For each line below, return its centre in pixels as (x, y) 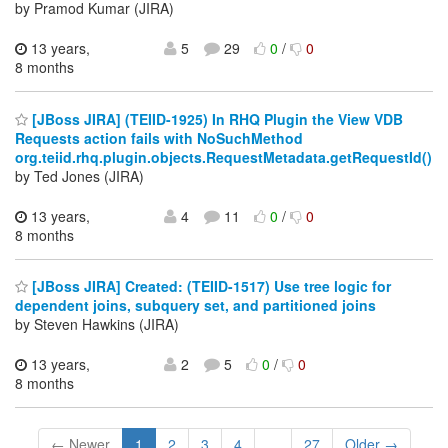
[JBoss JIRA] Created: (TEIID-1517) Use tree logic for (209, 286)
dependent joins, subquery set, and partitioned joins (195, 305)
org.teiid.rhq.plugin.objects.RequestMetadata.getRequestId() (223, 156)
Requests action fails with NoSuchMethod (159, 137)
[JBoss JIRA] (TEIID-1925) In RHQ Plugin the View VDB (215, 118)
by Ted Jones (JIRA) (79, 175)
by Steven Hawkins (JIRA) (97, 324)
